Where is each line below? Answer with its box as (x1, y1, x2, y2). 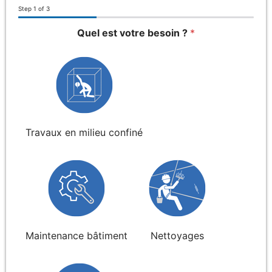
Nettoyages (151, 229, 204, 242)
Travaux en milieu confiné (25, 126, 143, 138)
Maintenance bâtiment (25, 229, 127, 242)
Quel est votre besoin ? (77, 26, 190, 39)
